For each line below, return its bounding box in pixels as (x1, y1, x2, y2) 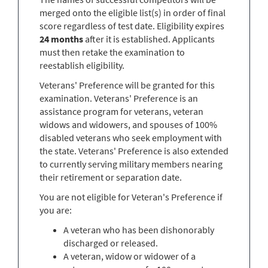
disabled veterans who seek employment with (39, 131, 222, 144)
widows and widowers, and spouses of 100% (39, 118, 217, 130)
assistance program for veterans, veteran (39, 105, 203, 117)
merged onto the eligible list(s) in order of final (39, 6, 226, 19)
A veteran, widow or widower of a (63, 249, 196, 262)
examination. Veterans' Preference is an (39, 92, 198, 104)
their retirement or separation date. (39, 170, 182, 183)
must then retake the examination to (39, 45, 185, 58)
